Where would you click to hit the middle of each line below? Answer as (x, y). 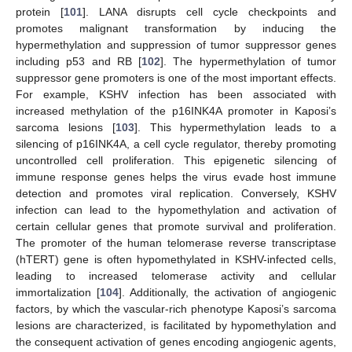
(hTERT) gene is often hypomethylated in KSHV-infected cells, (176, 260)
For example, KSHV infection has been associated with (176, 95)
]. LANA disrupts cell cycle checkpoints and (209, 12)
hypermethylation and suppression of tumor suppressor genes (176, 45)
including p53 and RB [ (79, 62)
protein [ (40, 12)
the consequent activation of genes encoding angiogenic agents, (176, 342)
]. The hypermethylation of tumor (248, 62)
